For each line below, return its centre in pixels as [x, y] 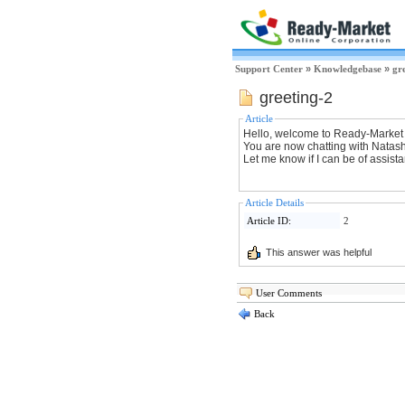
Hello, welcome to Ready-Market [323, 134]
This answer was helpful [317, 252]
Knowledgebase [348, 69]
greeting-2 [294, 98]
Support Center [269, 69]
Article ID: [269, 221]
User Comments [289, 293]
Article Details [274, 202]
